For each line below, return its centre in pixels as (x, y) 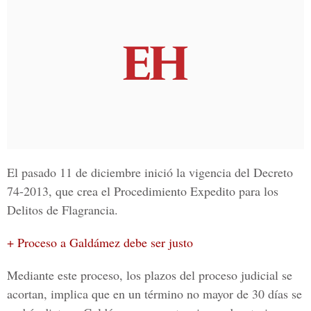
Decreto (273, 172)
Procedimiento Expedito (175, 191)
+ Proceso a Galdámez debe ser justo (100, 242)
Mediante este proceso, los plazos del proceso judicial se (150, 275)
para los (257, 191)
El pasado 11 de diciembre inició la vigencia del (130, 172)
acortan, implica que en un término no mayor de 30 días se (154, 294)
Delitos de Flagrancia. (62, 210)
